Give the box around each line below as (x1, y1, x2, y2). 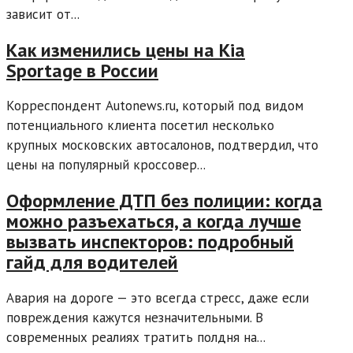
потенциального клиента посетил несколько (6, 117, 274, 135)
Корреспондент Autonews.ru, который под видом (6, 97, 303, 115)
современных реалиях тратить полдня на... (6, 329, 266, 347)
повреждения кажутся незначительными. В (6, 309, 263, 327)
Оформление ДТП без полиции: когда (6, 188, 322, 214)
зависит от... (6, 5, 80, 23)
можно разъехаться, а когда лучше (6, 209, 301, 234)
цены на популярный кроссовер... (6, 156, 206, 174)
